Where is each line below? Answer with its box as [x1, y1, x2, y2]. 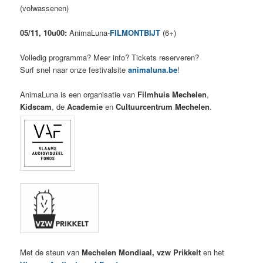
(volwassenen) [20, 2, 69, 14]
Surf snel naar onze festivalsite [20, 63, 129, 75]
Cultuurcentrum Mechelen [116, 100, 210, 112]
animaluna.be [128, 63, 178, 75]
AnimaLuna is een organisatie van [20, 88, 138, 100]
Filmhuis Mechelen [137, 88, 207, 100]
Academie [67, 100, 103, 112]
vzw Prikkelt [157, 246, 201, 258]
